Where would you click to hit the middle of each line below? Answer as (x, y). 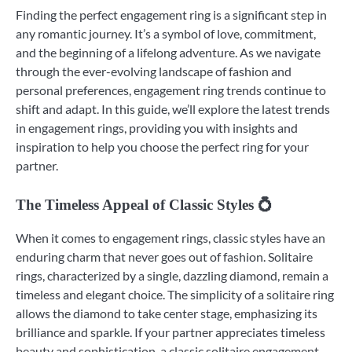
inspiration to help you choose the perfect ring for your (162, 147)
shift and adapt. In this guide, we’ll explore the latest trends (173, 109)
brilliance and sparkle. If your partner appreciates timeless (170, 332)
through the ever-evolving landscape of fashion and (154, 71)
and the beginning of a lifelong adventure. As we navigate (168, 53)
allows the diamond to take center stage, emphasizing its (167, 313)
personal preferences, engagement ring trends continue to (171, 90)
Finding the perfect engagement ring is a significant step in (171, 15)
